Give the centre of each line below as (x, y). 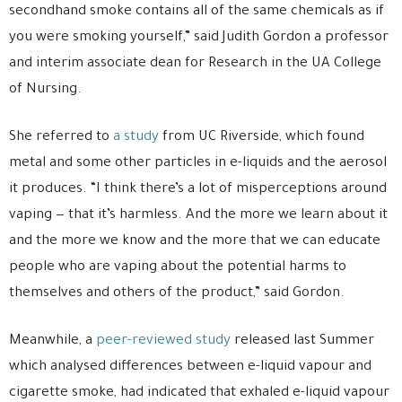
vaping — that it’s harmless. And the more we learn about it (198, 216)
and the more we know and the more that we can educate (195, 242)
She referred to (61, 138)
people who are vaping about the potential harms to (178, 268)
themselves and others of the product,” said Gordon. (177, 294)
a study (136, 138)
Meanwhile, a (52, 342)
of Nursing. (45, 91)
